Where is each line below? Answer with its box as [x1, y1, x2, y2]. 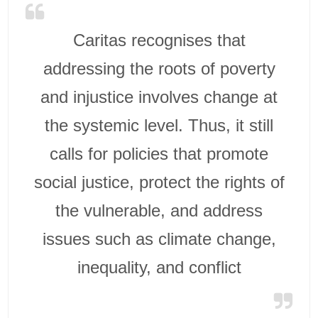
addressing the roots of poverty [43, 58, 275, 78]
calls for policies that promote [50, 143, 268, 163]
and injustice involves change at [40, 87, 278, 106]
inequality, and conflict [77, 257, 241, 277]
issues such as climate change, [42, 229, 276, 248]
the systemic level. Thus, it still [45, 115, 273, 135]
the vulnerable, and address [55, 200, 263, 220]
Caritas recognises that [72, 30, 246, 50]
